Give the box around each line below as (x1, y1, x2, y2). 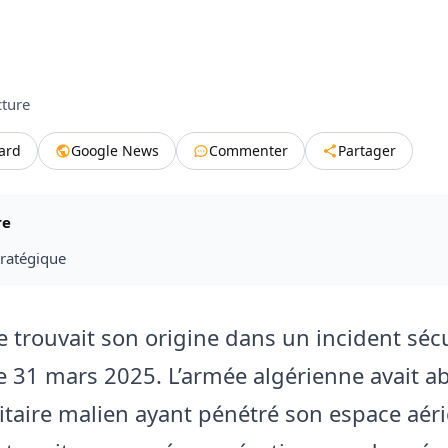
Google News (71, 140, 159, 160)
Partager (338, 140, 396, 160)
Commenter (209, 140, 288, 160)
